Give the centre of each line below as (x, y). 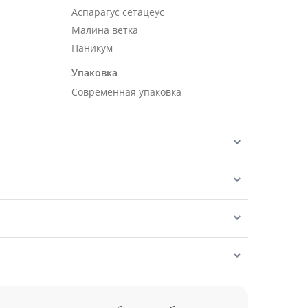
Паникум (92, 48)
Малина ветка (105, 30)
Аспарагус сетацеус (118, 12)
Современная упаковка (126, 92)
